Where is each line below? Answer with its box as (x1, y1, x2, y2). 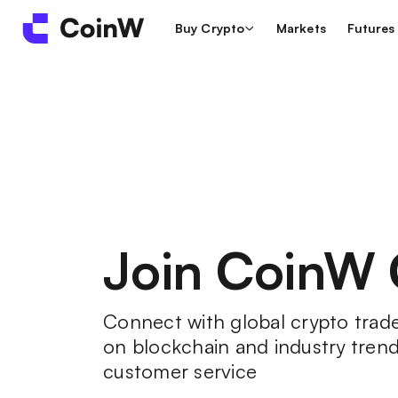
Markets (276, 20, 326, 36)
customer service (103, 359, 257, 384)
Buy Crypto (175, 20, 244, 36)
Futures (346, 20, 395, 36)
